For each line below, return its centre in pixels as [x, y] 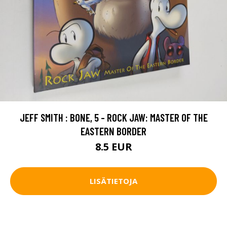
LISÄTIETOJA [113, 181]
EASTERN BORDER [113, 131]
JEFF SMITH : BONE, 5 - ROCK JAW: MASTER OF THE [113, 117]
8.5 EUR [113, 146]
